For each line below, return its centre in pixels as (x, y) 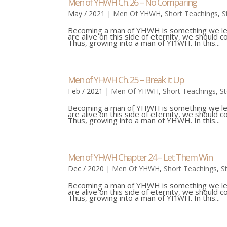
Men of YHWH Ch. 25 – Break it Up (126, 80)
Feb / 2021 (86, 91)
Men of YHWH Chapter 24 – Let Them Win (140, 157)
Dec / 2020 (86, 168)
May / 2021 (87, 13)
